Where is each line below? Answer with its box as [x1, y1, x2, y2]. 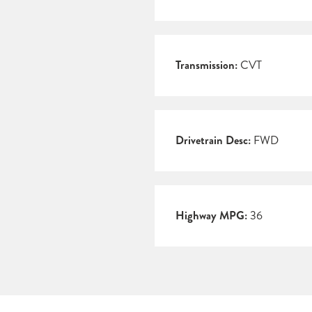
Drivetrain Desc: [175, 132, 251, 149]
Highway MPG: [175, 208, 247, 224]
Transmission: [175, 57, 237, 74]
